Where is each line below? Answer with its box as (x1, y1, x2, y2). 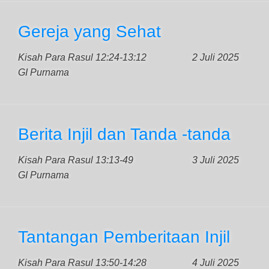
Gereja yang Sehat (18, 22, 161, 41)
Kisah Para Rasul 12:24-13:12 (18, 52, 147, 62)
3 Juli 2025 (192, 155, 239, 165)
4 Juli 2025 (192, 258, 239, 268)
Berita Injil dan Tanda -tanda (18, 125, 231, 144)
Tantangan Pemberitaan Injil (18, 228, 230, 246)
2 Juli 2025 (192, 52, 239, 62)
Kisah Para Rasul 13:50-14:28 (18, 258, 147, 268)
